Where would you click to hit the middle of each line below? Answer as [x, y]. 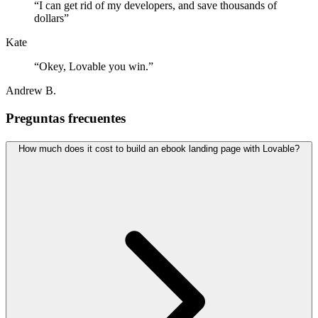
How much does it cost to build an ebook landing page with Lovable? [159, 148]
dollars [49, 18]
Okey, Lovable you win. [94, 67]
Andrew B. [31, 91]
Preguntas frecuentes [66, 119]
